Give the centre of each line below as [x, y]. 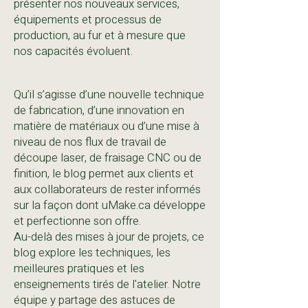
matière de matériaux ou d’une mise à [107, 126]
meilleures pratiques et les [79, 268]
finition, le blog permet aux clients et [104, 174]
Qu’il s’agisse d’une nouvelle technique [109, 95]
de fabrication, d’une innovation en [99, 110]
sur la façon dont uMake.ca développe [110, 205]
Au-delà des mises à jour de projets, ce [109, 237]
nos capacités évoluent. [73, 51]
